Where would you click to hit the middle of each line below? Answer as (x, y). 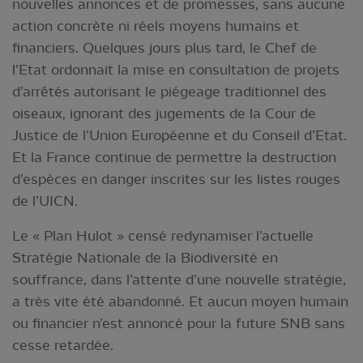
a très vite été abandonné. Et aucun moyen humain (180, 301)
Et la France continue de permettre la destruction (174, 157)
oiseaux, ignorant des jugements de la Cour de (164, 113)
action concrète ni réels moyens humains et (156, 26)
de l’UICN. (45, 201)
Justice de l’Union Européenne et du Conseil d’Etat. (179, 135)
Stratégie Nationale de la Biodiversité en (145, 257)
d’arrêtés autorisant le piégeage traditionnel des (169, 91)
